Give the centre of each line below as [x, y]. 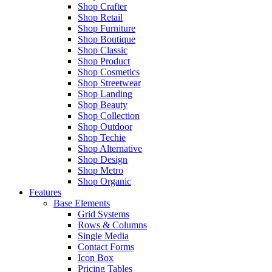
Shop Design [103, 159]
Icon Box [96, 258]
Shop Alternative [110, 148]
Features [45, 192]
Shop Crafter [102, 6]
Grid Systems [104, 214]
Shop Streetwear [109, 83]
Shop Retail [100, 17]
